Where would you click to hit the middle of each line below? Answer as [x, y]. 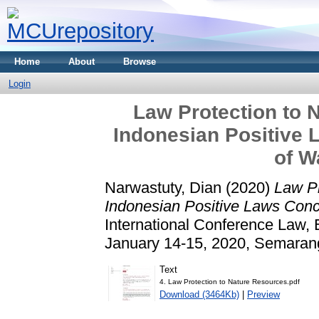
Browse [140, 62]
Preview [263, 294]
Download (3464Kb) [199, 294]
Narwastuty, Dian [163, 187]
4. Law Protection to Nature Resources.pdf [230, 281]
